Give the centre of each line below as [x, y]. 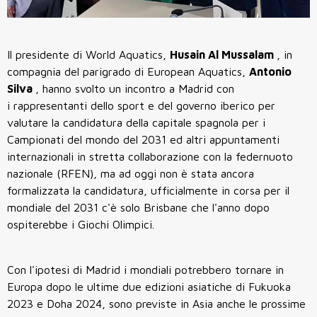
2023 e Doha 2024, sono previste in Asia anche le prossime [156, 303]
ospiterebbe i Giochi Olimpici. [81, 224]
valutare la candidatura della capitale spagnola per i [136, 122]
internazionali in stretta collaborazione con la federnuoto [150, 156]
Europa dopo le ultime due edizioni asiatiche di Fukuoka [149, 286]
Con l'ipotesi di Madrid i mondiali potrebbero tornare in [145, 269]
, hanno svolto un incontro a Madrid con [135, 88]
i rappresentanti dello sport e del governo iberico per [141, 105]
